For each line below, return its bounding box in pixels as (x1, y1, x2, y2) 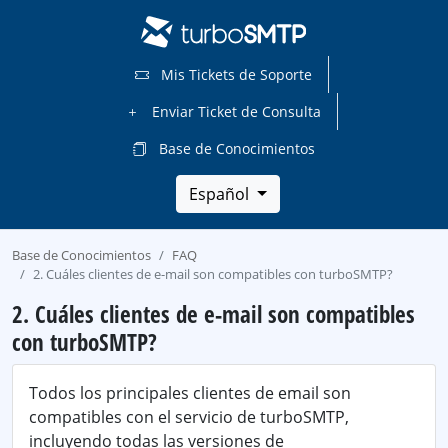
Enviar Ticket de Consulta (148, 102, 321, 121)
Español (189, 183, 254, 205)
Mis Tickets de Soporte (157, 65, 312, 84)
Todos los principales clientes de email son (29, 382, 351, 404)
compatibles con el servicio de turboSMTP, (29, 406, 349, 428)
